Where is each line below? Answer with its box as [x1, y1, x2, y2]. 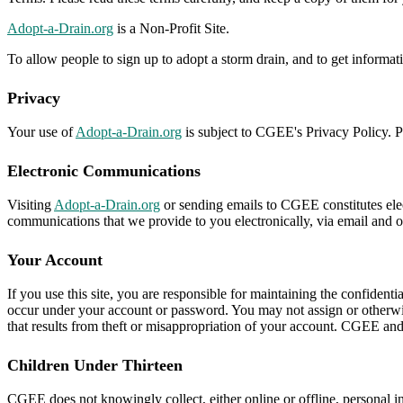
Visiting [7, 197, 54, 213]
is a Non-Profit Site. [113, 21, 229, 37]
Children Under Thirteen [7, 356, 183, 375]
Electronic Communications [7, 162, 201, 181]
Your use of [7, 124, 76, 140]
